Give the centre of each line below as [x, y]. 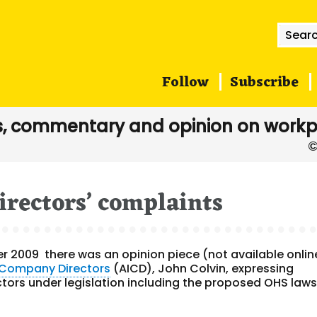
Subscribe [264, 83]
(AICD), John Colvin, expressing [202, 269]
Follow [185, 83]
